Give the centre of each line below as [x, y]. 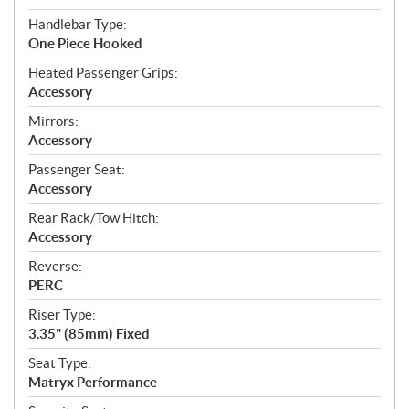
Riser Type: [62, 315]
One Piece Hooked [85, 44]
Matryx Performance [93, 383]
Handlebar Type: [78, 25]
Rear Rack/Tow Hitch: [94, 218]
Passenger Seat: [77, 170]
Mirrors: [53, 121]
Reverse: [55, 267]
